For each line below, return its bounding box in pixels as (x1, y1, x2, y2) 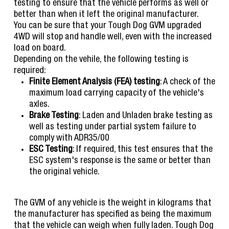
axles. (29, 100, 50, 110)
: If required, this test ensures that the (72, 145, 213, 155)
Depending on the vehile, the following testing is (13, 55, 189, 65)
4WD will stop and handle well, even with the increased (13, 33, 212, 42)
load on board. (13, 44, 66, 54)
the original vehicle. (29, 168, 100, 177)
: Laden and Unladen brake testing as (78, 111, 213, 121)
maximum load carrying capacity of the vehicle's (29, 89, 204, 99)
